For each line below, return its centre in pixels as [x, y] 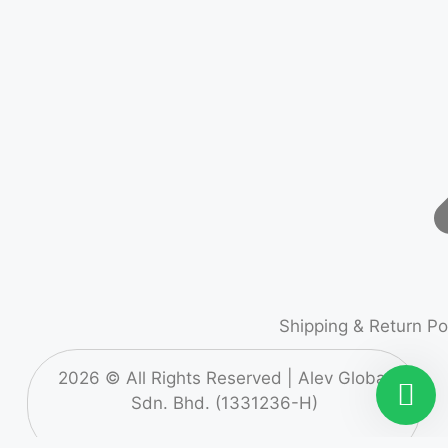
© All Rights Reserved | [199, 378]
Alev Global [344, 378]
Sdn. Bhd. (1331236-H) [224, 403]
